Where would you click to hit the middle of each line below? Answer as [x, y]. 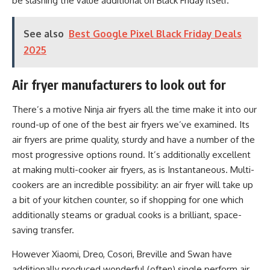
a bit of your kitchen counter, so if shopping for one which [128, 200]
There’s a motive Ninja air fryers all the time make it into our [134, 109]
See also [44, 34]
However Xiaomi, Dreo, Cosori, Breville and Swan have [122, 254]
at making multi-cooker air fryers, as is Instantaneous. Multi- [133, 170]
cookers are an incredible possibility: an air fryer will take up [133, 185]
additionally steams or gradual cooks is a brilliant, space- [127, 215]
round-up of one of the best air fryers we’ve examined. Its [131, 124]
